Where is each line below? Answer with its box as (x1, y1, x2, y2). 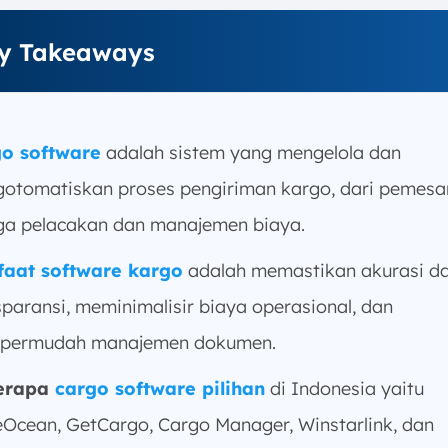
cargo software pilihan (55, 377, 265, 400)
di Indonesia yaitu (265, 377, 424, 400)
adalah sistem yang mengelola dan (101, 141, 401, 164)
